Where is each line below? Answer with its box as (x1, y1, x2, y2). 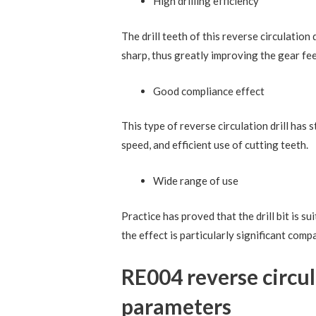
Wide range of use (153, 174, 239, 188)
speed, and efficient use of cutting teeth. (121, 138, 309, 152)
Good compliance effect (153, 84, 265, 97)
